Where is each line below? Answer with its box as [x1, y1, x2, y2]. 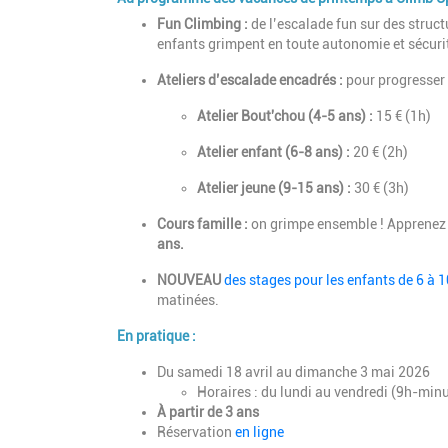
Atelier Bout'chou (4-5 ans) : [197, 108, 373, 125]
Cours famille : [157, 216, 248, 233]
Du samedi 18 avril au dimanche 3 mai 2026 [157, 364, 430, 381]
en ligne [235, 424, 284, 441]
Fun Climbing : [157, 16, 248, 33]
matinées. [157, 292, 222, 309]
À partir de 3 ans [157, 404, 259, 421]
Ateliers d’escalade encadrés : [157, 72, 343, 89]
